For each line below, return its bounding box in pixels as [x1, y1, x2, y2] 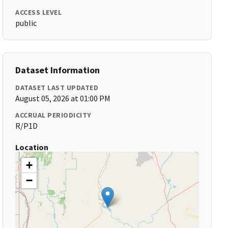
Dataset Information [15, 64, 100, 76]
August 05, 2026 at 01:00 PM [15, 93, 111, 103]
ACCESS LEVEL [15, 8, 62, 17]
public [15, 18, 37, 28]
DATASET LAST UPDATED [15, 83, 99, 92]
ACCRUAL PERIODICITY [15, 110, 92, 120]
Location [15, 142, 49, 152]
